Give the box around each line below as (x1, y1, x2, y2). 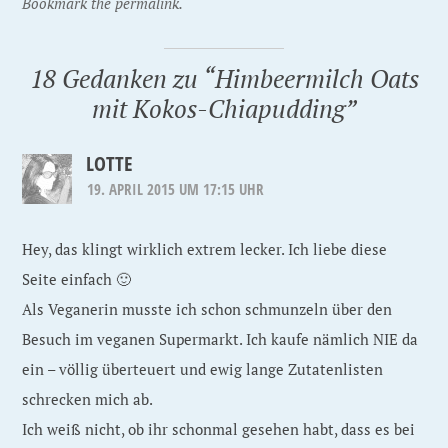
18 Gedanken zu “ (29, 62, 215, 95)
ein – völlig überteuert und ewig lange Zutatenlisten (22, 359, 384, 379)
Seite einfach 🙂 (22, 269, 132, 289)
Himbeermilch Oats (214, 62, 419, 95)
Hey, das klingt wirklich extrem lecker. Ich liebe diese (22, 239, 388, 259)
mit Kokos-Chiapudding (91, 92, 345, 125)
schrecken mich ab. (22, 389, 154, 409)
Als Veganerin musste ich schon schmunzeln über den (22, 299, 393, 319)
